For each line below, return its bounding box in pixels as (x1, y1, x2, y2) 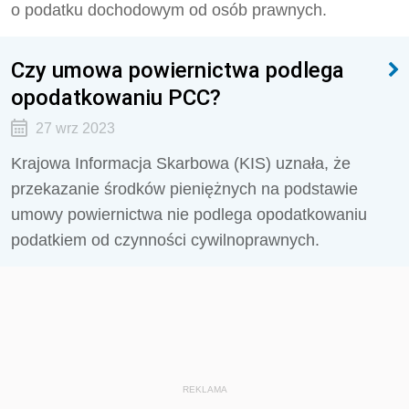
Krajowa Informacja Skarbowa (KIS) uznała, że (11, 154, 351, 173)
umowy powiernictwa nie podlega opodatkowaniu (11, 205, 367, 224)
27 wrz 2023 (35, 121, 115, 136)
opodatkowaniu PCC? (11, 84, 221, 110)
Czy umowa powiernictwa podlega (11, 57, 344, 83)
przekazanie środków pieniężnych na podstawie (11, 180, 358, 198)
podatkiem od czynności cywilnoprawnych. (11, 231, 320, 249)
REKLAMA (182, 384, 227, 394)
